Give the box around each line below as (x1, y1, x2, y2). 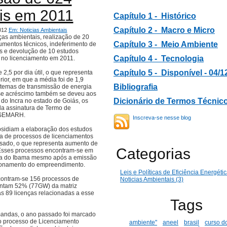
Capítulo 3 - (113, 40, 161, 49)
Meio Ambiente (161, 40, 218, 49)
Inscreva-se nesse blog (133, 114, 191, 121)
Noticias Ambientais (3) (120, 176, 183, 183)
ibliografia (120, 83, 158, 91)
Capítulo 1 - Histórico (113, 12, 196, 20)
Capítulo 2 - (113, 26, 159, 34)
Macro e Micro (159, 26, 215, 34)
